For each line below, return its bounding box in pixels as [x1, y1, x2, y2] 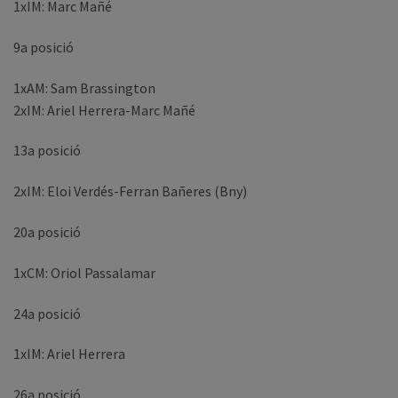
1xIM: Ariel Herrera [13, 345, 125, 363]
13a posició [13, 141, 81, 160]
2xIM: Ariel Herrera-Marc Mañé [13, 100, 195, 119]
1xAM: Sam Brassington [13, 78, 155, 97]
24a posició [13, 304, 81, 322]
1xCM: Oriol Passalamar [13, 263, 155, 282]
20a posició [13, 223, 81, 242]
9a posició [13, 37, 74, 56]
